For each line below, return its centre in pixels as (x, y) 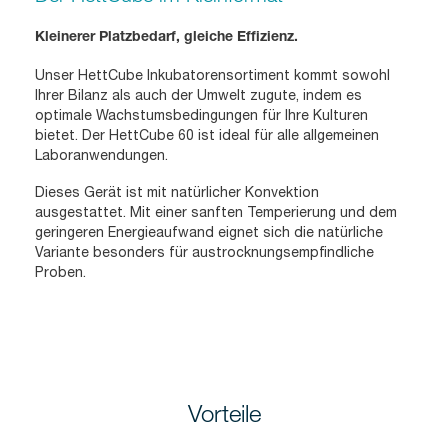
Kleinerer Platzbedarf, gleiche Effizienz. (166, 38)
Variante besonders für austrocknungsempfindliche (204, 252)
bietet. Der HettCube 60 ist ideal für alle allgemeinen (207, 135)
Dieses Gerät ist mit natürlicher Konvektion (177, 192)
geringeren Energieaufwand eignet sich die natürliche (209, 232)
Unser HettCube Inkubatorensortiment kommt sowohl (212, 75)
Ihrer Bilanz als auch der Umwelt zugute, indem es (198, 95)
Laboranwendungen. (101, 155)
